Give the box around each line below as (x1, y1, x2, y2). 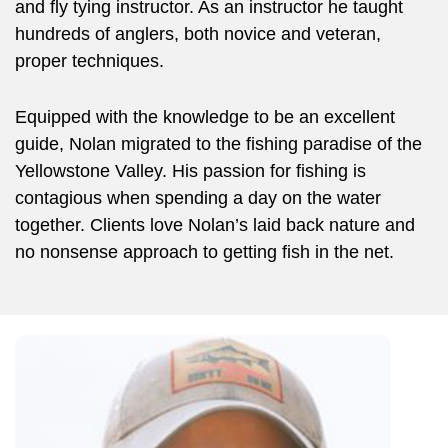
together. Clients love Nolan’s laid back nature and (15, 214, 415, 235)
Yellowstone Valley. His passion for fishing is (15, 160, 366, 181)
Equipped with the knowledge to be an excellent (15, 106, 395, 127)
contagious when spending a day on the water (15, 187, 381, 208)
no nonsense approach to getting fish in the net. (15, 241, 394, 262)
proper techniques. (15, 50, 164, 71)
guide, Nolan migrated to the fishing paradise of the (15, 133, 422, 154)
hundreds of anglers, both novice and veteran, (15, 23, 381, 44)
